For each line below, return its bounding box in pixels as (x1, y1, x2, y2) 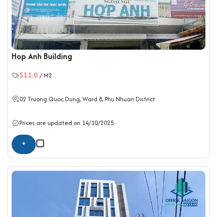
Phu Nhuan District (105, 94, 155, 104)
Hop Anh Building (12, 50, 72, 62)
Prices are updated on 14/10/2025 (19, 118, 114, 128)
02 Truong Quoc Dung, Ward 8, (19, 94, 105, 104)
